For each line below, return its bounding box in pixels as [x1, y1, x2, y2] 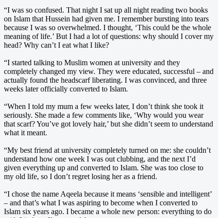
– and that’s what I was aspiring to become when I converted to [4, 198, 198, 207]
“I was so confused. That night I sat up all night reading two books [4, 5, 208, 14]
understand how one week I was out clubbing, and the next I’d [4, 154, 196, 163]
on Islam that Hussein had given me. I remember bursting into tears [4, 14, 209, 23]
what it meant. [4, 128, 47, 137]
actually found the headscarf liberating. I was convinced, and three [4, 75, 207, 84]
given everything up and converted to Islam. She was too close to [4, 163, 203, 172]
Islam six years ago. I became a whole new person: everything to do [4, 207, 212, 216]
